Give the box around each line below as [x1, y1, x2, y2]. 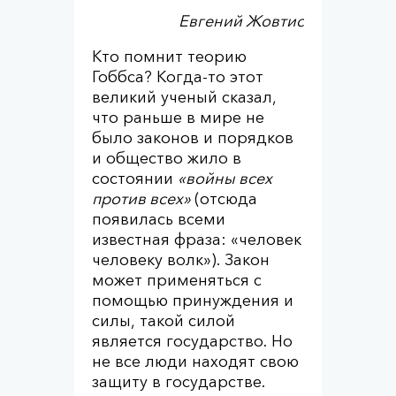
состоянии [92, 169, 178, 188]
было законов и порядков [92, 128, 293, 148]
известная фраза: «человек [92, 230, 301, 249]
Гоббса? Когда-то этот [92, 67, 263, 87]
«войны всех [178, 169, 272, 188]
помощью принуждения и [92, 291, 293, 310]
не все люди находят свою [92, 352, 299, 371]
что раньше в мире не [92, 108, 264, 127]
